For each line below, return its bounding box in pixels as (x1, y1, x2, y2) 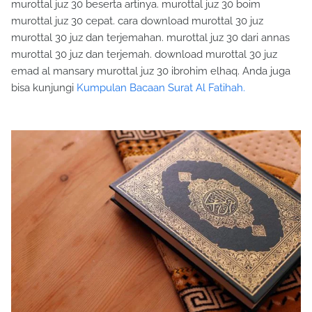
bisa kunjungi (11, 81, 77, 95)
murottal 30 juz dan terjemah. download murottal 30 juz (11, 48, 277, 61)
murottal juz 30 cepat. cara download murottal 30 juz (11, 15, 263, 28)
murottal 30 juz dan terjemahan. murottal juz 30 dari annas (11, 31, 290, 45)
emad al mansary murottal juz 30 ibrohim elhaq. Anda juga (11, 65, 290, 78)
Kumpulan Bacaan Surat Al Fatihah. (77, 81, 245, 95)
